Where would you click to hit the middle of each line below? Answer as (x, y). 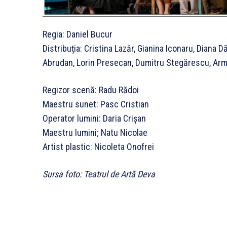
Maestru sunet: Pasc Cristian (96, 104)
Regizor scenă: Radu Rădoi (91, 90)
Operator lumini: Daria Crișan (94, 119)
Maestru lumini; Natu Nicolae (95, 133)
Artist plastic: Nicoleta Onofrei (98, 147)
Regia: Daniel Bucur (78, 34)
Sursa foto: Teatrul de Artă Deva (99, 174)
